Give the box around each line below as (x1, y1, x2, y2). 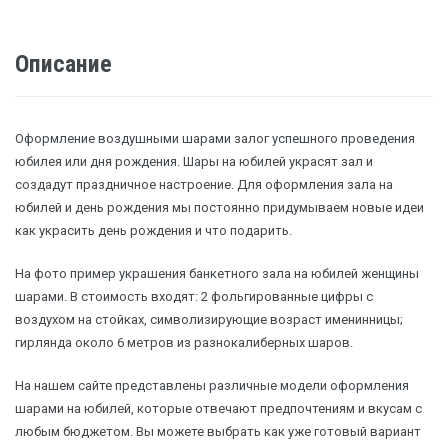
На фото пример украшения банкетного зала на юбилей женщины (15, 266, 419, 282)
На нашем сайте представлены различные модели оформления (15, 378, 409, 394)
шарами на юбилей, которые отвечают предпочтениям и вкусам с (15, 401, 422, 417)
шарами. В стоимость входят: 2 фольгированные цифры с (15, 289, 373, 305)
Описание (15, 50, 112, 78)
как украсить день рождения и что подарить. (15, 223, 292, 239)
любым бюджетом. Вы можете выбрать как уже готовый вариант (15, 424, 421, 440)
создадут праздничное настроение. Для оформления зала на (15, 177, 393, 193)
